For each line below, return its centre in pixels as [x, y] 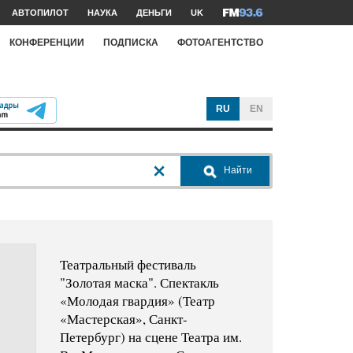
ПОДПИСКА [131, 42]
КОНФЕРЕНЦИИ [47, 42]
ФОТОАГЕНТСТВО [220, 42]
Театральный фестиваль [128, 265]
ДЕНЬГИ [154, 13]
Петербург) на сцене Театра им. [150, 337]
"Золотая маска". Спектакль [139, 283]
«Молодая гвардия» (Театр [137, 301]
